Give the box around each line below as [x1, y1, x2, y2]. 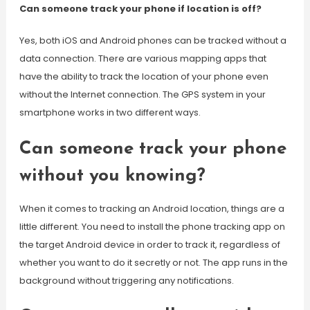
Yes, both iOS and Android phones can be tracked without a [19, 34, 286, 47]
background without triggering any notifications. [19, 274, 234, 287]
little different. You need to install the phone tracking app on [19, 220, 285, 233]
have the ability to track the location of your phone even [19, 70, 268, 83]
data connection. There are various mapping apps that [19, 52, 266, 65]
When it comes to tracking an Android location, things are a [19, 202, 284, 215]
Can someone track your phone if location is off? [19, 2, 262, 15]
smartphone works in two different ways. [19, 106, 201, 119]
